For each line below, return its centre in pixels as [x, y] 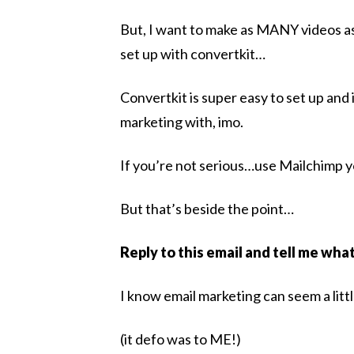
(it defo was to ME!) [181, 339]
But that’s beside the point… [208, 209]
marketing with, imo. [183, 122]
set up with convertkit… [193, 54]
